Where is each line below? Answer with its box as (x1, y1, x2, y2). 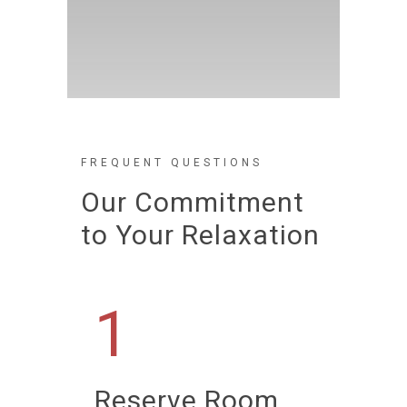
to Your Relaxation (81, 219, 320, 251)
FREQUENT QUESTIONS (81, 156, 263, 169)
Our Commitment (81, 186, 304, 218)
